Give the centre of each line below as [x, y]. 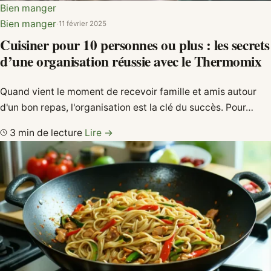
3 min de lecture [46, 132]
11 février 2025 [83, 24]
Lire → [99, 132]
